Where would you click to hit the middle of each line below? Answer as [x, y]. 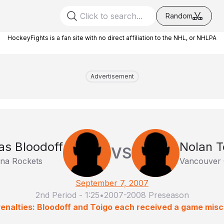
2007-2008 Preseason [146, 195]
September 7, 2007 [112, 183]
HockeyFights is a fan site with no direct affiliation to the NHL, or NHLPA [112, 38]
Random [179, 16]
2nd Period [56, 195]
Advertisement [112, 76]
